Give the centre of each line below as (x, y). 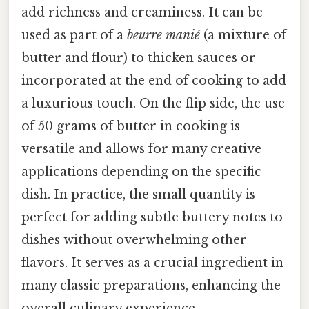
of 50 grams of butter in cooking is (131, 127)
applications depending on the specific (141, 172)
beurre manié (163, 36)
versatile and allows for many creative (141, 149)
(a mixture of (243, 36)
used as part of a (74, 36)
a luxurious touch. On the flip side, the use (153, 104)
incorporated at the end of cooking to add (154, 81)
